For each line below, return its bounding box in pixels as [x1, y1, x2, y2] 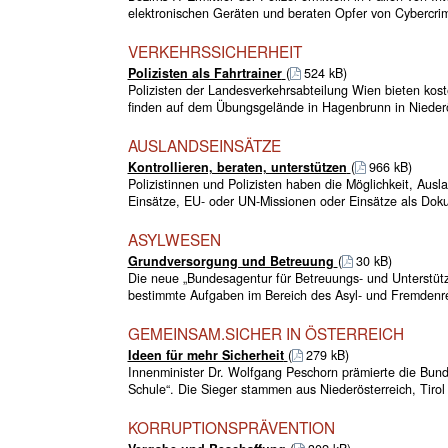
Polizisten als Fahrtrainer [127, 63, 282, 82]
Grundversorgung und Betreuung [127, 251, 334, 270]
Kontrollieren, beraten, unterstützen [127, 157, 347, 176]
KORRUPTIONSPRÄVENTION [127, 415, 335, 438]
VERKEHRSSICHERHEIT [127, 39, 302, 62]
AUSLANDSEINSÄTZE [127, 133, 281, 156]
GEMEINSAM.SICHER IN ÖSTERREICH [127, 321, 404, 344]
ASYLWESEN [127, 227, 221, 250]
